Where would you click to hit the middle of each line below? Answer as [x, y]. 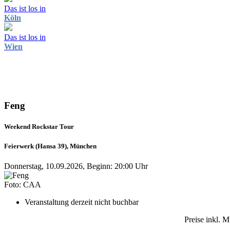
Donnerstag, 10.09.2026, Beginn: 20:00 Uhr [76, 166]
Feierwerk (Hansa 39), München [50, 146]
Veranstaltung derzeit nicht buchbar [82, 202]
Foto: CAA [23, 185]
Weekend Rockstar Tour [39, 126]
